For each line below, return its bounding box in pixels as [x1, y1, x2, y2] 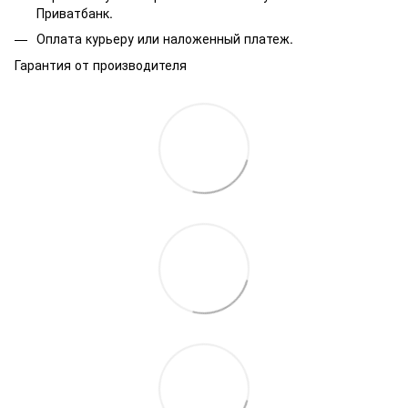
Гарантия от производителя [15, 55, 187, 74]
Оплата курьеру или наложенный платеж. [36, 29, 293, 48]
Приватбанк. [36, 3, 113, 22]
